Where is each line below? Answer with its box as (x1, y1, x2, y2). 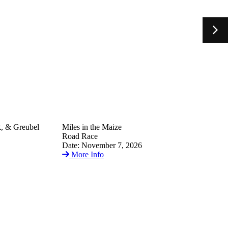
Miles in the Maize (62, 123, 122, 132)
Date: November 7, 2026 (62, 141, 142, 150)
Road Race (62, 132, 98, 141)
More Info (71, 150, 104, 159)
